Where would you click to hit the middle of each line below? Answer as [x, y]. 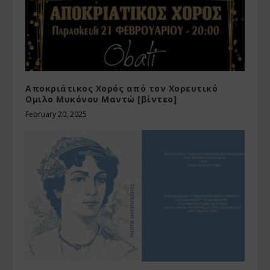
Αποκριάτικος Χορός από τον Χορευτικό [122, 89]
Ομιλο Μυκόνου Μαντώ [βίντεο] [101, 99]
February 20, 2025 [56, 115]
